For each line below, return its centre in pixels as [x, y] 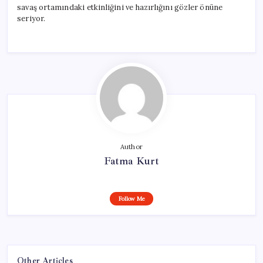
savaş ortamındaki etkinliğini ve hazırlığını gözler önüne [120, 7]
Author [131, 146]
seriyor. [31, 18]
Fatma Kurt [131, 161]
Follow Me [131, 198]
